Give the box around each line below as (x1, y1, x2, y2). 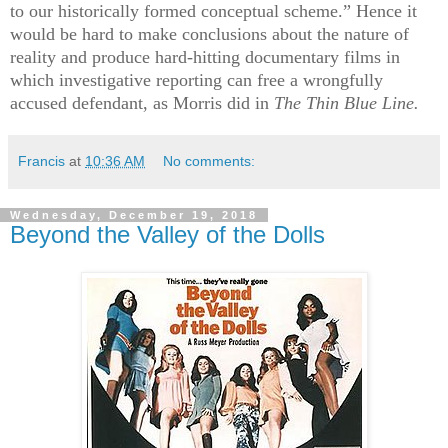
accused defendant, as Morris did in (10, 92, 269, 113)
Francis (18, 152, 65, 169)
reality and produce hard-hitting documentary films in (10, 46, 400, 67)
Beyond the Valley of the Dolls (10, 220, 325, 248)
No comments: (163, 152, 256, 169)
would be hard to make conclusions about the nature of (10, 23, 409, 44)
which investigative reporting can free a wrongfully (10, 69, 383, 90)
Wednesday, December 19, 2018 (10, 208, 258, 221)
